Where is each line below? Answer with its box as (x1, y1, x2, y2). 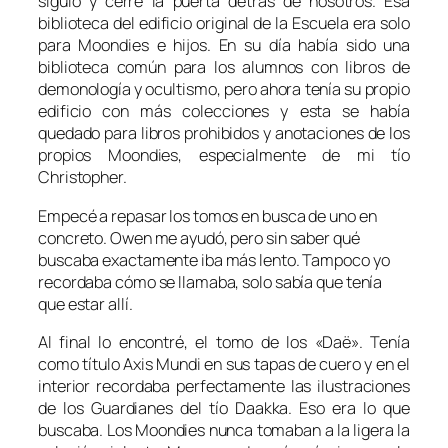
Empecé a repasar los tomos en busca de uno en (38, 204, 377, 227)
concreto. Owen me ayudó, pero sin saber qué (38, 226, 360, 249)
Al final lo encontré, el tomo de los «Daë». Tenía (38, 330, 410, 353)
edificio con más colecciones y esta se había (38, 100, 410, 123)
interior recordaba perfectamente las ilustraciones (38, 374, 410, 397)
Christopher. (38, 166, 127, 189)
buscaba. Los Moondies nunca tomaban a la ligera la (38, 418, 410, 441)
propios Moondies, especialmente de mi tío (38, 144, 410, 167)
